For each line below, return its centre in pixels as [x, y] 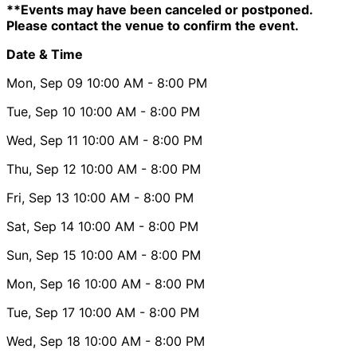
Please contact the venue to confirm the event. [153, 25]
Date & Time [45, 54]
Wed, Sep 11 [42, 140]
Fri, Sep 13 [38, 197]
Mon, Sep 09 [45, 82]
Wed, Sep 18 [43, 341]
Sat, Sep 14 [40, 226]
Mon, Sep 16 [43, 283]
